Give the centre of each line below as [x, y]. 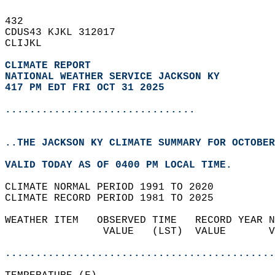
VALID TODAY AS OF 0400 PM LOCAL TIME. [125, 165]
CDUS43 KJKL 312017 [66, 33]
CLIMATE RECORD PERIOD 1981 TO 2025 [115, 198]
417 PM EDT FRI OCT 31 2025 [85, 88]
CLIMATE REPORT [51, 66]
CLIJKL [29, 44]
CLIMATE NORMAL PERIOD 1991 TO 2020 [115, 187]
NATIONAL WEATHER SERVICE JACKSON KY [112, 77]
